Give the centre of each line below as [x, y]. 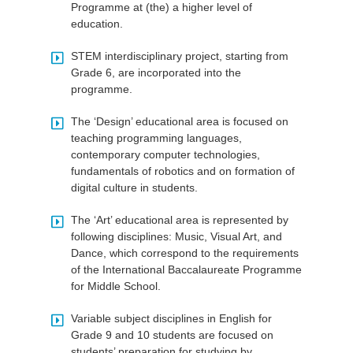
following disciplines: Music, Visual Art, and [176, 237]
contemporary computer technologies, [165, 155]
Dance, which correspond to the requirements [184, 253]
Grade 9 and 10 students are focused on [172, 335]
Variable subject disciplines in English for [171, 319]
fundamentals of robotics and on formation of [182, 171]
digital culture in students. [134, 188]
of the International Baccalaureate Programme [186, 270]
